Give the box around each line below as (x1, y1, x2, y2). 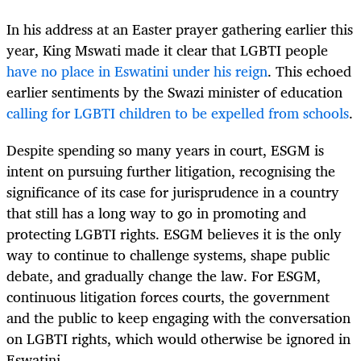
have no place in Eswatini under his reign (6, 58, 268, 83)
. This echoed (268, 58, 351, 83)
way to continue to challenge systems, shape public (6, 242, 330, 267)
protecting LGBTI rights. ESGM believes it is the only (6, 221, 342, 246)
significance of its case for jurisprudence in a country (6, 179, 339, 204)
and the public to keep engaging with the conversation (6, 305, 351, 330)
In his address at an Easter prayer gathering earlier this (6, 16, 353, 41)
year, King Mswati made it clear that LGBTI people (6, 37, 328, 62)
